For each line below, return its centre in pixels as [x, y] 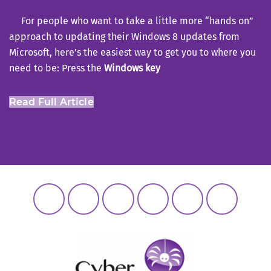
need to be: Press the [57, 68]
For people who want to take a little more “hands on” [131, 21]
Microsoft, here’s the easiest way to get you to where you [132, 52]
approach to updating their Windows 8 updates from [124, 36]
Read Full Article [51, 102]
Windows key [132, 68]
